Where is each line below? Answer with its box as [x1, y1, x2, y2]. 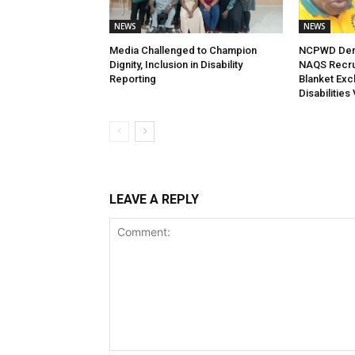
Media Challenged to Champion [109, 44, 257, 57]
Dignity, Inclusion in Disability [109, 59, 242, 71]
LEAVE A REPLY [109, 192, 199, 208]
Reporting [109, 73, 156, 86]
